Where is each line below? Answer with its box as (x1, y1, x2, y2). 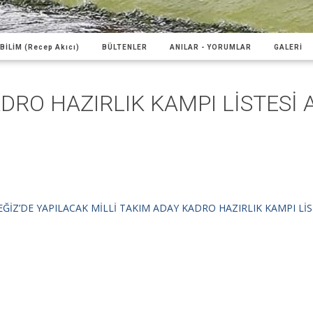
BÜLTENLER (102, 43, 147, 51)
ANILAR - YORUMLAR (170, 43, 252, 51)
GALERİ (274, 43, 303, 51)
